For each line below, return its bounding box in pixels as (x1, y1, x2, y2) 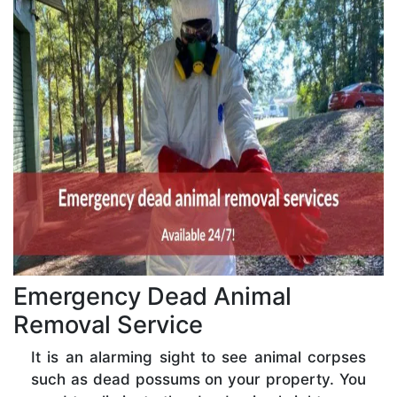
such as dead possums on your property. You (31, 370, 366, 388)
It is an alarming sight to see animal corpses (31, 347, 366, 366)
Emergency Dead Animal (13, 281, 292, 311)
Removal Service (13, 309, 203, 339)
